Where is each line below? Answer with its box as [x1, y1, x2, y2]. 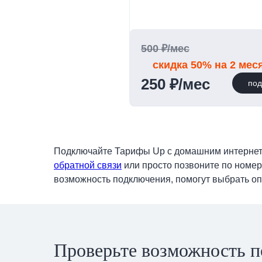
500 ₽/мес [141, 43, 189, 54]
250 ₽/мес [141, 75, 210, 93]
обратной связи [54, 160, 122, 170]
